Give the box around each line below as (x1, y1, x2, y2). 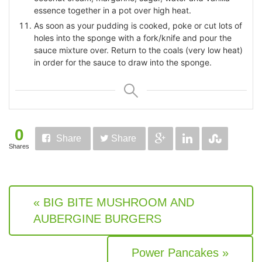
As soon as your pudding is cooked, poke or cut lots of (34, 20, 242, 31)
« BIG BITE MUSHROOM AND (33, 196, 194, 209)
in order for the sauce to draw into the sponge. (34, 57, 212, 68)
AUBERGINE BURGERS (33, 212, 161, 226)
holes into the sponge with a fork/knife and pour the (34, 33, 232, 43)
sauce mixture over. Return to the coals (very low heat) (34, 45, 243, 56)
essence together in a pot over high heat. (34, 5, 191, 16)
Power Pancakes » (132, 246, 229, 260)
